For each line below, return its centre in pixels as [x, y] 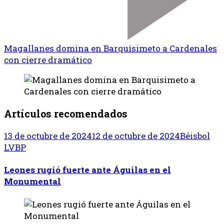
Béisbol [195, 135]
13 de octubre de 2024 [48, 135]
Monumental [32, 181]
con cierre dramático [48, 60]
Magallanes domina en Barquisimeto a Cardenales [110, 48]
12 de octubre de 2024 [136, 135]
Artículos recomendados [66, 113]
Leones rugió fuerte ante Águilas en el [87, 170]
